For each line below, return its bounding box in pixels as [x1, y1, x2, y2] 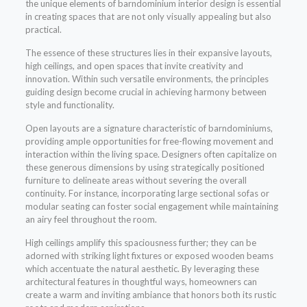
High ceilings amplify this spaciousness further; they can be [25, 237, 256, 249]
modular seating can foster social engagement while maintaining [25, 201, 278, 212]
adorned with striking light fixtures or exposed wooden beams [25, 250, 273, 262]
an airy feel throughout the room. [25, 214, 157, 225]
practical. [25, 24, 62, 36]
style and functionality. [25, 99, 114, 111]
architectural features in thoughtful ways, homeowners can [25, 276, 257, 288]
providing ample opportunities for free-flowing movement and [25, 136, 273, 147]
